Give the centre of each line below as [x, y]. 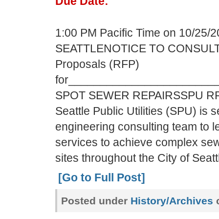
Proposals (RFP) [97, 64]
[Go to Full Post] [101, 177]
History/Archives [172, 201]
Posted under [96, 201]
